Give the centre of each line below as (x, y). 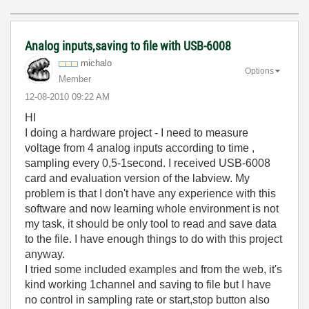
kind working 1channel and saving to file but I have (148, 285)
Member (75, 79)
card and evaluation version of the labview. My (137, 178)
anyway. (45, 254)
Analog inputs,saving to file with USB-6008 (128, 46)
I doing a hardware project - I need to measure (137, 133)
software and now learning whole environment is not (152, 209)
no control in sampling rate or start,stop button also (147, 300)
